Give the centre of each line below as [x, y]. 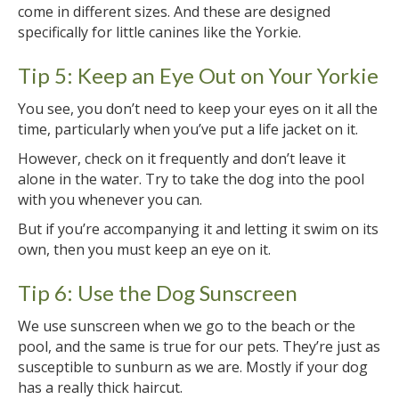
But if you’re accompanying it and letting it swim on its [198, 228]
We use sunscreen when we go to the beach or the [187, 326]
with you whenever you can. [110, 199]
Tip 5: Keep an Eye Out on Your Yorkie [198, 75]
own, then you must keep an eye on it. [144, 249]
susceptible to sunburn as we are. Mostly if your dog [193, 366]
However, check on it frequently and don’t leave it [182, 158]
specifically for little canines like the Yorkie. [159, 32]
